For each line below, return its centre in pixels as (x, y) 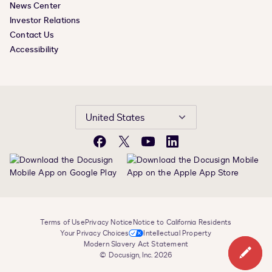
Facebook (118, 147)
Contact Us (32, 35)
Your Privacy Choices (95, 233)
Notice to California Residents (182, 222)
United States (115, 118)
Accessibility (34, 49)
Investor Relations (45, 20)
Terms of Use (63, 222)
